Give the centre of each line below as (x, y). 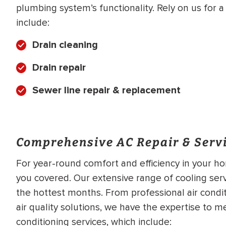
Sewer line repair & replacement (106, 91)
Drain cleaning (65, 45)
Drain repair (59, 68)
